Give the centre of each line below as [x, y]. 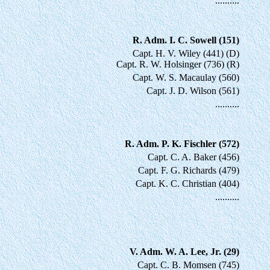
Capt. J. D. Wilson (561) [193, 90]
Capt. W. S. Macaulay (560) [186, 77]
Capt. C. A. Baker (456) [193, 157]
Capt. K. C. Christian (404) [187, 183]
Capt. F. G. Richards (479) [189, 170]
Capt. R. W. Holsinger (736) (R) [178, 64]
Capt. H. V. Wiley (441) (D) [186, 53]
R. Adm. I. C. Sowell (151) [186, 40]
